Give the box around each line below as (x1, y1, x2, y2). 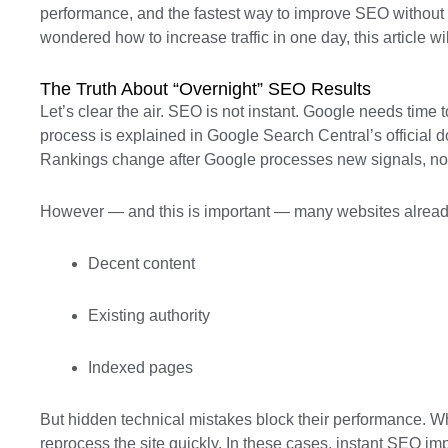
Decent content (88, 255, 195, 272)
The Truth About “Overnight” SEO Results (40, 79, 371, 99)
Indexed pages (88, 359, 193, 376)
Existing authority (88, 307, 210, 324)
